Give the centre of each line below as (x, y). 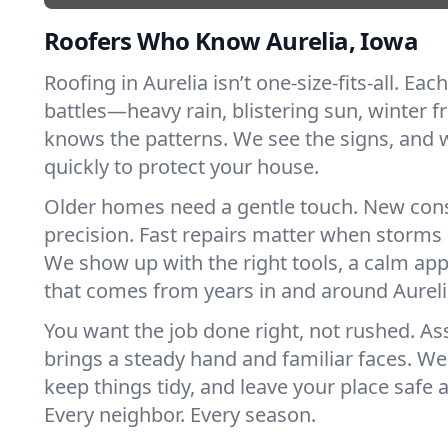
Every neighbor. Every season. (180, 414)
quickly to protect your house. (181, 166)
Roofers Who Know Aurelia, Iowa (231, 40)
